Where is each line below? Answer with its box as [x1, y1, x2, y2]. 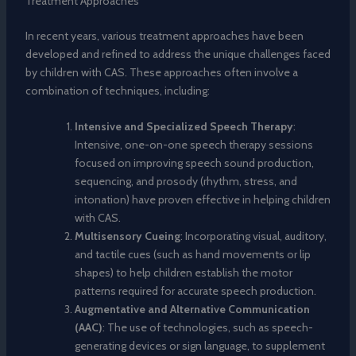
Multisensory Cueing [74, 229, 180, 244]
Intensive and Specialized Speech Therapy [74, 119, 293, 134]
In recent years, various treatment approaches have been [25, 28, 304, 43]
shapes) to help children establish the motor [74, 265, 292, 281]
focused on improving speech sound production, [74, 156, 314, 171]
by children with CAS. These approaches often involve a [25, 64, 298, 79]
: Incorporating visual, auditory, [180, 229, 327, 244]
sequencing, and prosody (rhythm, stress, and [74, 174, 297, 189]
